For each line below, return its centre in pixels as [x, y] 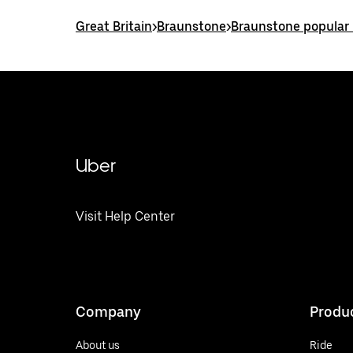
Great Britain [114, 26]
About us [98, 345]
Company [108, 311]
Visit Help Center [125, 216]
